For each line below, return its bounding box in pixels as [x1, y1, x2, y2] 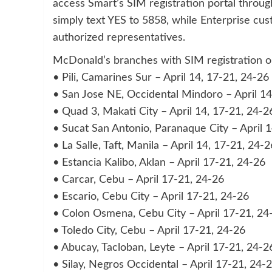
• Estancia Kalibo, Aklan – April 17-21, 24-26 [53, 157, 265, 168]
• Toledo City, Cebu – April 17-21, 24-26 [53, 225, 245, 236]
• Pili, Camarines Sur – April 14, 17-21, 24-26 [53, 72, 269, 83]
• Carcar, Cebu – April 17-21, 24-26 [53, 174, 224, 185]
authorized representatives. [53, 32, 185, 43]
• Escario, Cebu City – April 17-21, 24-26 [53, 191, 249, 202]
